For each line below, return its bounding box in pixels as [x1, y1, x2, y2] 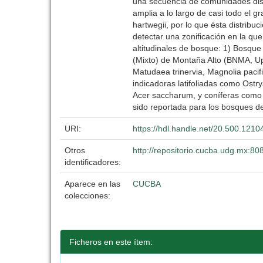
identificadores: [65, 157, 123, 167]
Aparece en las [65, 179, 120, 188]
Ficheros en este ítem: [69, 237, 153, 247]
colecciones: [65, 191, 110, 200]
